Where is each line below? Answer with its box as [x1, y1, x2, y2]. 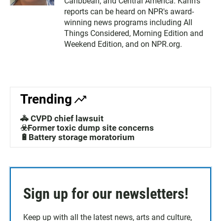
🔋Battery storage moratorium [20, 132, 135, 142]
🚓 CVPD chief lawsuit [20, 113, 104, 123]
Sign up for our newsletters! [23, 185, 188, 202]
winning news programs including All [64, 18, 192, 27]
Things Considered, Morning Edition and [64, 29, 203, 38]
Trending [20, 92, 72, 107]
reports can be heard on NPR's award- [64, 7, 194, 16]
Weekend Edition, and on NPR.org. [64, 39, 182, 49]
